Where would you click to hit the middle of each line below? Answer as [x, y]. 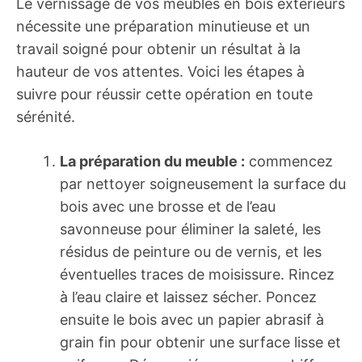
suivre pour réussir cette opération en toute [164, 94]
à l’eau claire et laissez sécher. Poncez [188, 297]
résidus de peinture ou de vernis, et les [191, 252]
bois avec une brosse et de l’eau [168, 206]
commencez [289, 161]
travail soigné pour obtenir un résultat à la [158, 49]
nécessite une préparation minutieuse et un [163, 26]
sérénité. [46, 117]
